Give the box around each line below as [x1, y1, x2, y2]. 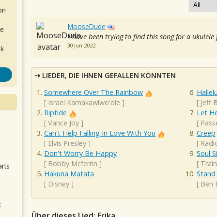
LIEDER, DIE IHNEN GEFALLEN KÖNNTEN [42, 71, 176, 80]
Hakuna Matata [44, 169, 94, 179]
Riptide [44, 108, 67, 118]
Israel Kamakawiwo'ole [48, 98, 120, 108]
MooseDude [68, 22, 106, 31]
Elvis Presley [48, 139, 86, 148]
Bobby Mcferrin [48, 159, 97, 169]
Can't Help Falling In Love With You [44, 128, 155, 138]
